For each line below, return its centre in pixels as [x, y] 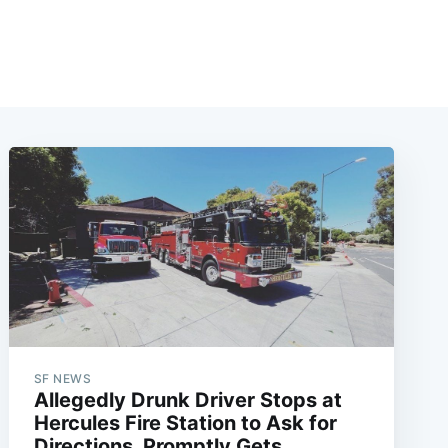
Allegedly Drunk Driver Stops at [187, 400]
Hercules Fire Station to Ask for [185, 423]
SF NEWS [62, 379]
